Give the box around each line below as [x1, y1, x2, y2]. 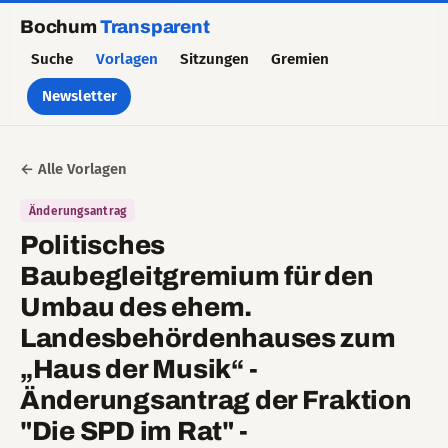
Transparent [99, 16, 210, 37]
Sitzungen [179, 49, 249, 68]
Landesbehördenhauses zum [20, 323, 396, 353]
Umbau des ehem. [20, 292, 253, 322]
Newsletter [41, 87, 117, 106]
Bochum [20, 16, 100, 37]
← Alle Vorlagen [20, 159, 127, 178]
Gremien [271, 49, 330, 68]
